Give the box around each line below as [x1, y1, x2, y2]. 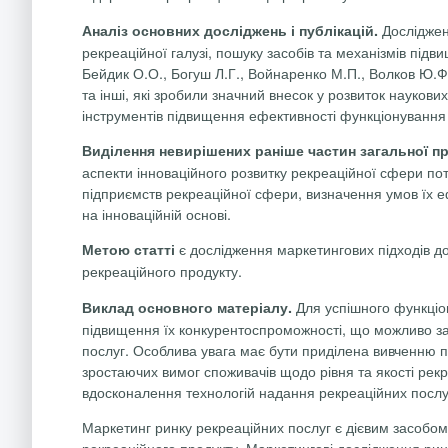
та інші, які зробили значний [82, 82, 265, 104]
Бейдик [82, 61, 129, 83]
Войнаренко [248, 61, 327, 83]
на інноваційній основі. [82, 203, 231, 225]
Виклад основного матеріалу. [82, 296, 296, 317]
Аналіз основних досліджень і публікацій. [82, 19, 382, 40]
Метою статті [82, 239, 175, 260]
